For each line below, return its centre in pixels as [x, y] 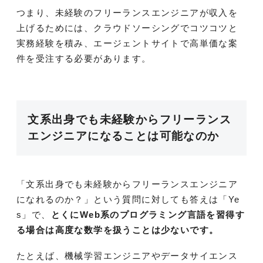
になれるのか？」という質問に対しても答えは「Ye [128, 200]
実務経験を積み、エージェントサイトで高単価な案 [127, 43]
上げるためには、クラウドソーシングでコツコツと [127, 28]
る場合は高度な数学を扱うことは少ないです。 [118, 230]
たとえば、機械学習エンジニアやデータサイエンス [127, 256]
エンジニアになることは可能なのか [124, 136]
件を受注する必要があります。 [84, 58]
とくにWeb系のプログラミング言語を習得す [148, 215]
